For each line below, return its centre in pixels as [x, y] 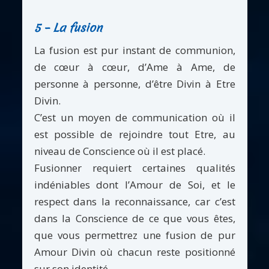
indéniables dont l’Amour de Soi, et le [134, 185]
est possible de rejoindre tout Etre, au [134, 134]
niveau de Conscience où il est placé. [119, 151]
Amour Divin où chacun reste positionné [134, 252]
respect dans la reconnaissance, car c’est [134, 202]
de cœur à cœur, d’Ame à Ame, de [134, 67]
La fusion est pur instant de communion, [134, 50]
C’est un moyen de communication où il [134, 118]
